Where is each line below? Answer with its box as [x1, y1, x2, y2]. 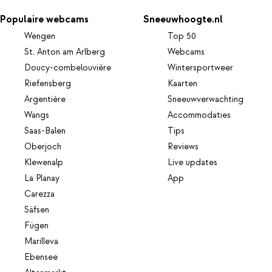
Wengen [24, 31, 55, 42]
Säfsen [24, 205, 49, 216]
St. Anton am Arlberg [24, 47, 105, 58]
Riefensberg [24, 78, 71, 90]
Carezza [24, 189, 55, 200]
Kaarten [168, 78, 198, 90]
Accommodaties [168, 110, 231, 121]
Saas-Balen [24, 126, 66, 137]
